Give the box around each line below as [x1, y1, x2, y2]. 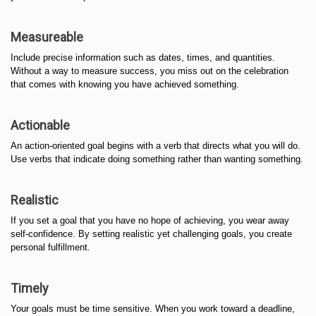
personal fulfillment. [11, 242, 90, 253]
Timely [11, 281, 49, 296]
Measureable [11, 30, 83, 44]
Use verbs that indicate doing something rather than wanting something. [11, 154, 303, 164]
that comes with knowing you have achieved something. [11, 79, 239, 90]
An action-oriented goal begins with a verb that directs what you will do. [11, 140, 300, 151]
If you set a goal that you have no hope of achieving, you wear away [11, 215, 289, 226]
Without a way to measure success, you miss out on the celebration [11, 66, 288, 76]
